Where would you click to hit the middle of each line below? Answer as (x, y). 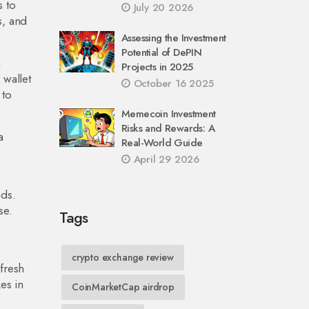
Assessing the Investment (174, 38)
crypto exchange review (123, 257)
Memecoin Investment (169, 114)
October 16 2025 (172, 83)
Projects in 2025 (157, 67)
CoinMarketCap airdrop (123, 287)
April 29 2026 (165, 159)
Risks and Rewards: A (168, 128)
